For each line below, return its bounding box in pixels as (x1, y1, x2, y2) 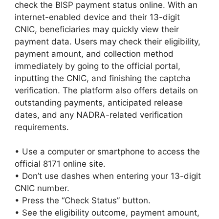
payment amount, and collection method (15, 48, 174, 59)
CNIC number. (15, 183, 69, 194)
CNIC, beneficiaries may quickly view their (15, 24, 179, 34)
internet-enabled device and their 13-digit (15, 12, 180, 22)
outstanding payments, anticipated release (15, 97, 183, 108)
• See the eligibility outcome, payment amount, (15, 208, 199, 218)
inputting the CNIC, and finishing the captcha (15, 73, 191, 83)
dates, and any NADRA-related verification (15, 109, 183, 120)
